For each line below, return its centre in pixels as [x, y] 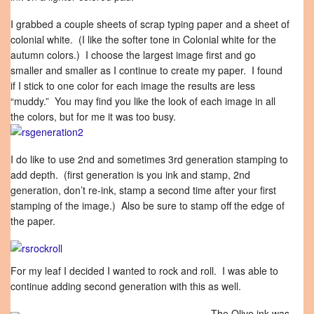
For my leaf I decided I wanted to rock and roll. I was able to [144, 271]
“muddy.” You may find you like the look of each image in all [143, 101]
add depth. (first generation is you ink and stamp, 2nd [130, 175]
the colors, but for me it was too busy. [95, 116]
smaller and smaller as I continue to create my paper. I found [146, 70]
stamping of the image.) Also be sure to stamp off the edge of [148, 205]
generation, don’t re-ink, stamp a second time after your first [143, 190]
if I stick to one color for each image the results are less [133, 86]
